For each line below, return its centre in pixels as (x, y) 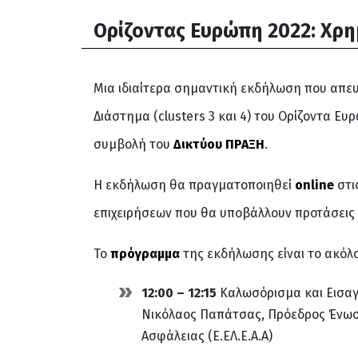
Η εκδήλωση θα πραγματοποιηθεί (194, 185)
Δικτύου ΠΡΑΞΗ (219, 144)
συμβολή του (133, 144)
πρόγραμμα (145, 254)
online (314, 185)
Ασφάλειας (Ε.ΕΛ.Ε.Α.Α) (207, 336)
